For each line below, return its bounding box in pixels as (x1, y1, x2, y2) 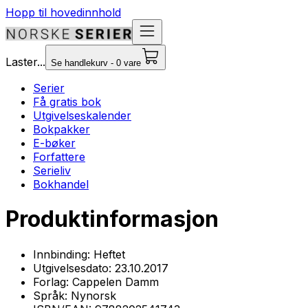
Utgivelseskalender (33, 109, 131, 122)
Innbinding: (33, 247, 93, 261)
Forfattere (33, 150, 85, 164)
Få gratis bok (33, 95, 101, 109)
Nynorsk (71, 288, 116, 302)
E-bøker (33, 136, 76, 150)
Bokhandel (33, 177, 89, 191)
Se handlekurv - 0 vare (51, 58, 141, 68)
